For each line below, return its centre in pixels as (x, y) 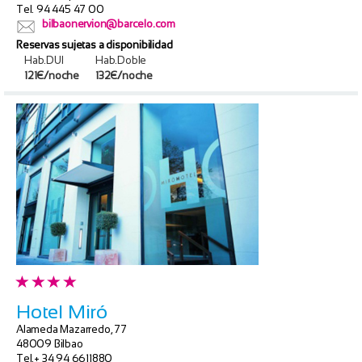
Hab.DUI (44, 60)
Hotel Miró (62, 311)
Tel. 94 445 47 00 (60, 9)
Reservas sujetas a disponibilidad (95, 44)
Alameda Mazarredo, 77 (72, 329)
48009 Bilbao (50, 343)
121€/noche (52, 75)
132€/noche (124, 75)
